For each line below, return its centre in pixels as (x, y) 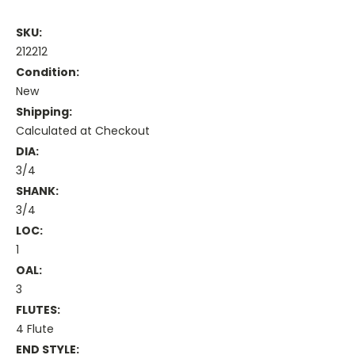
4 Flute (35, 329)
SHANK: (37, 191)
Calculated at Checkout (83, 131)
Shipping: (44, 112)
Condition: (48, 73)
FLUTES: (38, 310)
